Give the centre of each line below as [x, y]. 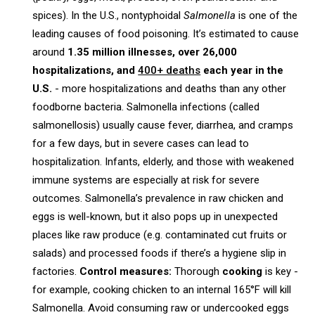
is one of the [267, 15]
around [50, 52]
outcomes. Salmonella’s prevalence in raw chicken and [158, 198]
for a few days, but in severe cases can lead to [141, 143]
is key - [281, 271]
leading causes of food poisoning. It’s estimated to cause [166, 33]
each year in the [242, 70]
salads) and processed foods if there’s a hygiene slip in [160, 253]
